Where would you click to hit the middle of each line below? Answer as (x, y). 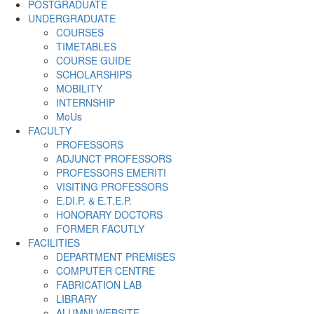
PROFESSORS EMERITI (111, 172)
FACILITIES (54, 242)
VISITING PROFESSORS (112, 186)
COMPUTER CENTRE (105, 270)
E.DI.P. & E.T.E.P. (94, 200)
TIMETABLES (86, 46)
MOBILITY (79, 88)
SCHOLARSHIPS (94, 74)
